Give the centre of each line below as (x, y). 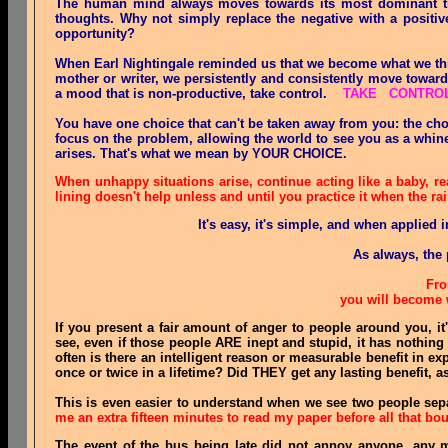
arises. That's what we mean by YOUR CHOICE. (201, 153)
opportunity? (95, 33)
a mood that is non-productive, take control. (199, 93)
